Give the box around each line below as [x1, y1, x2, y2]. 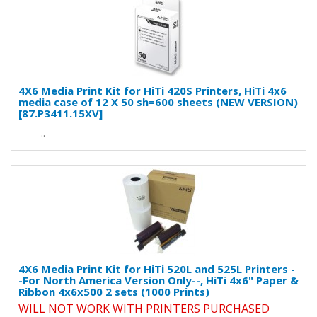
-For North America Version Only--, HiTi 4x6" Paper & [18, 273, 299, 287]
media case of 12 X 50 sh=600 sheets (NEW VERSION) [18, 95, 298, 109]
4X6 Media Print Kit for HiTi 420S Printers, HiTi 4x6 [18, 83, 287, 98]
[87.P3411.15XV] [18, 106, 103, 120]
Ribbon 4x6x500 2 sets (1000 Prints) [18, 284, 209, 299]
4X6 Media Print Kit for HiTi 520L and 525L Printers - [18, 262, 295, 276]
